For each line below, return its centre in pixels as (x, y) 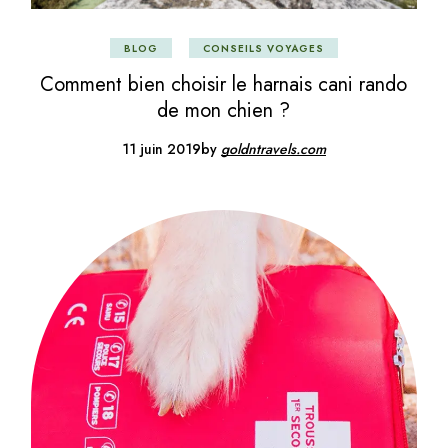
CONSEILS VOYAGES (263, 49)
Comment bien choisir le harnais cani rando (224, 85)
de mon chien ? (224, 111)
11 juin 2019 (161, 149)
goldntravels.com (273, 149)
